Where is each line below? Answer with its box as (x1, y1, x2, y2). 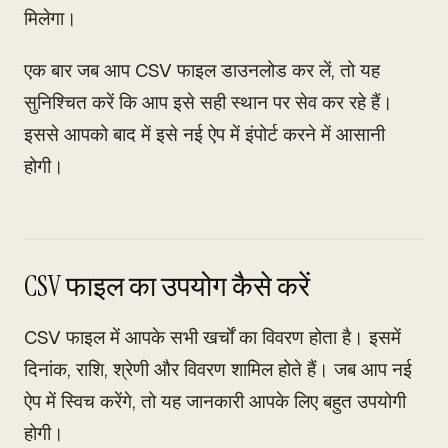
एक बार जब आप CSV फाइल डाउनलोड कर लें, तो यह (24, 58, 380, 83)
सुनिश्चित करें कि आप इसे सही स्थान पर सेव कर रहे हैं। (24, 90, 393, 115)
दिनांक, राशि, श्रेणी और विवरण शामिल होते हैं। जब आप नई (24, 357, 412, 382)
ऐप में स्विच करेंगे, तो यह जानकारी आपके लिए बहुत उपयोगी (24, 389, 406, 414)
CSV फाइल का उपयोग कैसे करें (24, 268, 310, 305)
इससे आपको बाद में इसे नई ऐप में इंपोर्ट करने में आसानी (24, 122, 385, 147)
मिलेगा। (24, 6, 77, 31)
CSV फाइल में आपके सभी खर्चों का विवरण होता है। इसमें (24, 325, 401, 350)
